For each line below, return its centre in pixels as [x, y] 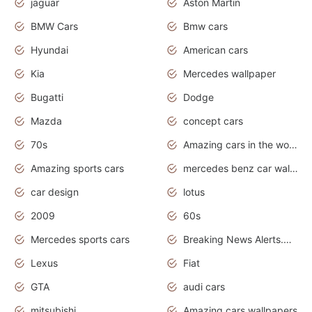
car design [55, 192]
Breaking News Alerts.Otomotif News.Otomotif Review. [288, 239]
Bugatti [47, 97]
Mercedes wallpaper [229, 73]
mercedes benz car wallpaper [294, 168]
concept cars [213, 120]
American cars [216, 49]
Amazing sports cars [77, 168]
